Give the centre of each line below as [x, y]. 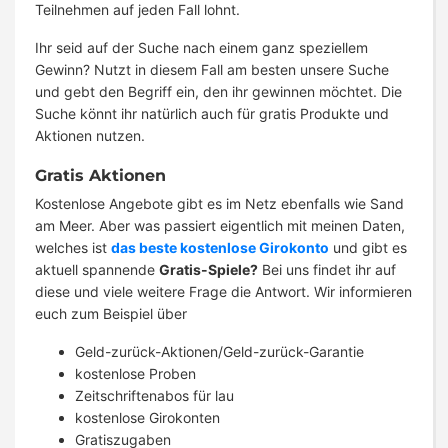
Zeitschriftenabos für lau [154, 396]
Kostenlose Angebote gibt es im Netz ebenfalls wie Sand [219, 204]
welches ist [73, 248]
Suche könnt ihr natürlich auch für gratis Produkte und [212, 114]
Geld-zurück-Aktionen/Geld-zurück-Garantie [219, 352]
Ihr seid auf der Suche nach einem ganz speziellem [201, 48]
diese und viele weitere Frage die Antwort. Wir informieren [223, 292]
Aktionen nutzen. [92, 136]
